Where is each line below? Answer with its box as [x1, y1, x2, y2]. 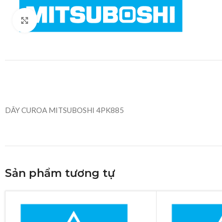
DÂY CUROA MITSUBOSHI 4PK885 [5, 106, 124, 115]
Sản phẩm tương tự [5, 166, 115, 180]
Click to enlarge [37, 16, 89, 24]
